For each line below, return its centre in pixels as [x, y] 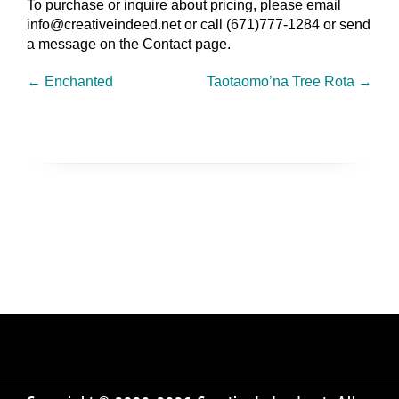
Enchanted [77, 82]
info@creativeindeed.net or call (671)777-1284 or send [199, 25]
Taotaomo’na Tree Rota [282, 82]
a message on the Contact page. [129, 45]
